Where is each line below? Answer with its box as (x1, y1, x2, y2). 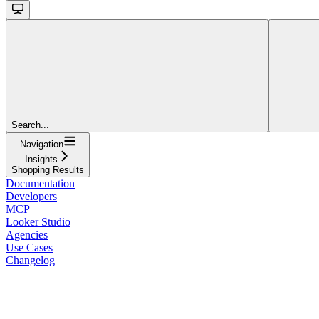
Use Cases (6, 241, 53, 253)
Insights (25, 153, 58, 164)
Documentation (6, 177, 75, 189)
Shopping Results (11, 164, 84, 175)
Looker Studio (6, 215, 70, 228)
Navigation (19, 138, 63, 150)
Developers (6, 189, 57, 202)
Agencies (6, 228, 48, 241)
